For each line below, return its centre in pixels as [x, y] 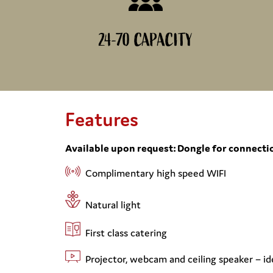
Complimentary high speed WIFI [153, 173]
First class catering [124, 233]
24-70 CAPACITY [145, 40]
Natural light [111, 204]
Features [102, 119]
